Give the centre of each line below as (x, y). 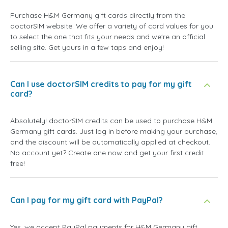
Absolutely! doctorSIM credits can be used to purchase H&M (111, 121)
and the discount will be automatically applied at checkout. (110, 142)
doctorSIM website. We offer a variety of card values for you (112, 26)
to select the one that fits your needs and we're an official (108, 37)
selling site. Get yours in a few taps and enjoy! (87, 48)
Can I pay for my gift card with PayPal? (87, 200)
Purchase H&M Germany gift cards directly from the (98, 16)
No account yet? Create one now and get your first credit (107, 153)
